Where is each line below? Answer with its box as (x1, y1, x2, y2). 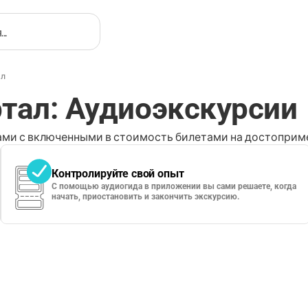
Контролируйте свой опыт (52, 167, 184, 180)
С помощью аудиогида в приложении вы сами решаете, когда (52, 181, 297, 191)
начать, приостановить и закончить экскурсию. (52, 192, 240, 201)
